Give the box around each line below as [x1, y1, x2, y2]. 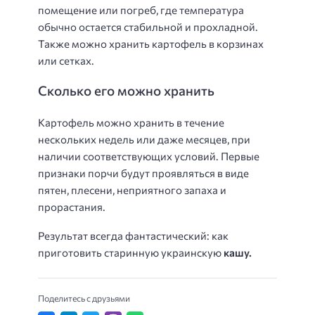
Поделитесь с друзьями [38, 292, 130, 304]
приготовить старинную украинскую [38, 245, 221, 259]
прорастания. [38, 200, 105, 214]
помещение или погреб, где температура [38, 3, 244, 16]
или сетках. [38, 53, 94, 67]
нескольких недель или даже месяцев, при [38, 133, 250, 146]
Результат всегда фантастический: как [38, 229, 229, 242]
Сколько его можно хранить [38, 82, 214, 99]
